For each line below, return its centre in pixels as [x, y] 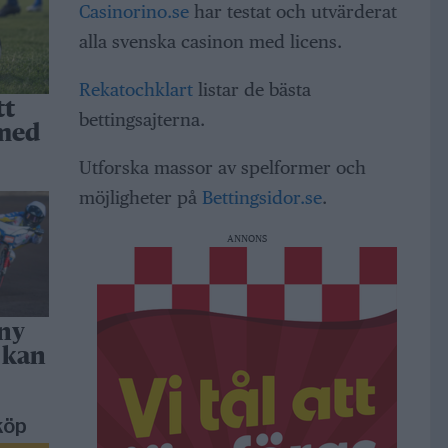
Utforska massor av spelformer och [222, 167]
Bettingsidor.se [261, 197]
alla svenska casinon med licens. [210, 41]
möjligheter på [140, 197]
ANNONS [246, 237]
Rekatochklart [135, 89]
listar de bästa [251, 89]
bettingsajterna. [141, 119]
